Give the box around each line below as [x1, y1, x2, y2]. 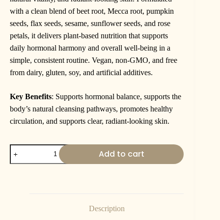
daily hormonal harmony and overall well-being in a [10, 43, 170, 52]
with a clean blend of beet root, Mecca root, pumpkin [10, 6, 174, 15]
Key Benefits [10, 92, 52, 101]
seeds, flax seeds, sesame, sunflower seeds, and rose [10, 19, 170, 27]
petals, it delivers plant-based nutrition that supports [10, 31, 168, 40]
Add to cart [98, 148, 144, 160]
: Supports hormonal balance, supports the [52, 92, 181, 101]
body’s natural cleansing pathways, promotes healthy [10, 104, 173, 113]
